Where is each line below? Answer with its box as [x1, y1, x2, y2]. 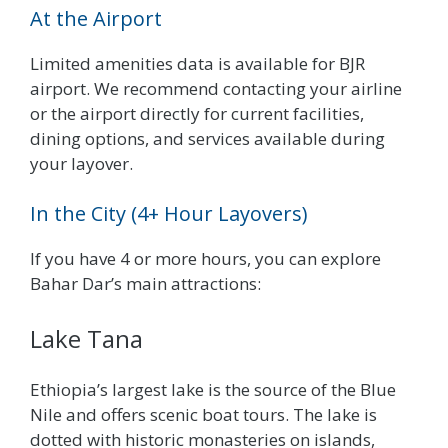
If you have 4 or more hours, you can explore [30, 246, 381, 270]
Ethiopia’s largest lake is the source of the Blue [30, 378, 396, 402]
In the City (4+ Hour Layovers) [30, 199, 308, 227]
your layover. [30, 152, 133, 176]
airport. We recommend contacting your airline [30, 77, 402, 101]
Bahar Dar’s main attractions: [30, 271, 261, 295]
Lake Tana [30, 322, 143, 356]
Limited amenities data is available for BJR [30, 52, 365, 76]
